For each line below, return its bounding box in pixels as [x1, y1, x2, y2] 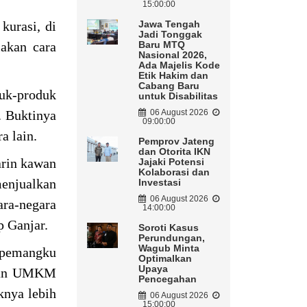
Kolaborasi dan [138, 167, 210, 178]
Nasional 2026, [138, 49, 207, 61]
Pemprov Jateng [138, 136, 214, 147]
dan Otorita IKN [138, 146, 210, 158]
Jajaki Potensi [138, 156, 204, 168]
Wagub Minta [138, 243, 199, 254]
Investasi [138, 177, 181, 188]
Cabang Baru [138, 80, 199, 92]
